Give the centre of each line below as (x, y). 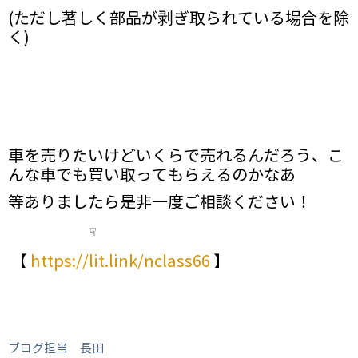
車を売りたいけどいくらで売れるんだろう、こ (176, 157)
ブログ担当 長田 (56, 349)
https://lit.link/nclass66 (120, 262)
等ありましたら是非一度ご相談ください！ (160, 203)
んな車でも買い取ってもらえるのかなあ (152, 176)
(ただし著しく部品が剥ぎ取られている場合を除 (179, 19)
